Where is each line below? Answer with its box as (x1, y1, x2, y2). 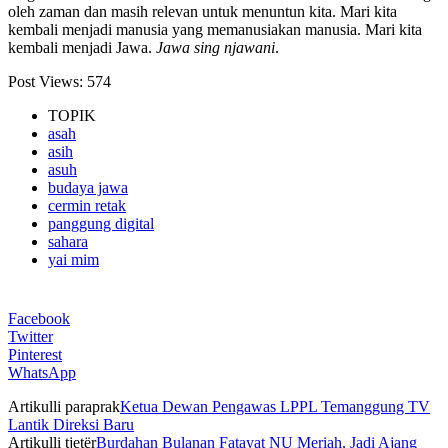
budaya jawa (48, 178, 128, 196)
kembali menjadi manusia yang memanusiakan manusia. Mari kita (8, 20, 422, 38)
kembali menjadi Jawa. (8, 38, 156, 56)
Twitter (8, 327, 53, 345)
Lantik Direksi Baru (8, 415, 134, 433)
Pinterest (8, 345, 62, 363)
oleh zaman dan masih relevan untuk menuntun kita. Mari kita (8, 2, 397, 20)
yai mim (48, 250, 99, 268)
